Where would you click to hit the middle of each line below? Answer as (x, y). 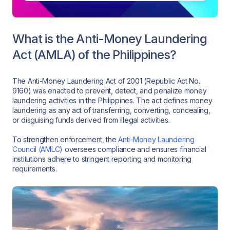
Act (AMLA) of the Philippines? (94, 54)
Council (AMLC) (38, 149)
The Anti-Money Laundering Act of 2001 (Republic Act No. (106, 81)
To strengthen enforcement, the (65, 139)
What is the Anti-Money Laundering (110, 39)
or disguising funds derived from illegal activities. (91, 120)
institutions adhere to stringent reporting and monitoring (102, 159)
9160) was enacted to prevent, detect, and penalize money (110, 90)
